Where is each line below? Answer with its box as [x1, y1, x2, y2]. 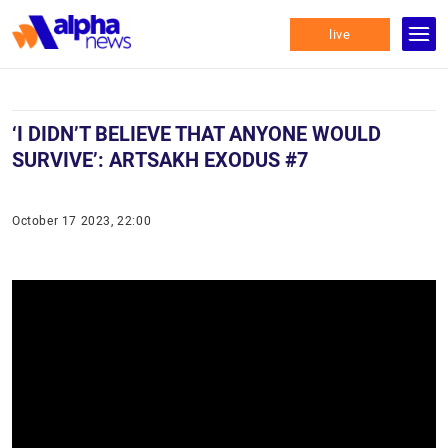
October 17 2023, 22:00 [12, 214, 152, 228]
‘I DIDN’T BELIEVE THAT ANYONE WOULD [12, 122, 381, 146]
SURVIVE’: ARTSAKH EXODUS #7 [12, 148, 308, 172]
